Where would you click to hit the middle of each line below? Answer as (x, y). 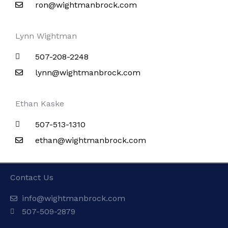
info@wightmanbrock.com (73, 198)
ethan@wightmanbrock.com (90, 140)
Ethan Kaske (40, 103)
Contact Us (32, 177)
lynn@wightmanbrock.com (88, 72)
